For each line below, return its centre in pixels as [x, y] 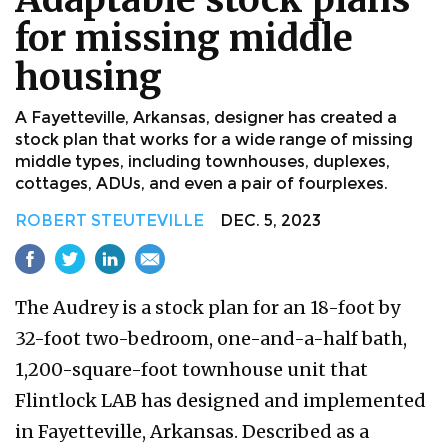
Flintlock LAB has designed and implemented [220, 400]
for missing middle [184, 38]
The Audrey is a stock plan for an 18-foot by [207, 307]
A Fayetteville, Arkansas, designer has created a [206, 117]
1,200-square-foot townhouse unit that [191, 369]
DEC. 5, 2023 [262, 220]
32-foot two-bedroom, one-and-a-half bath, [211, 338]
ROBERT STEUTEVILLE [109, 220]
